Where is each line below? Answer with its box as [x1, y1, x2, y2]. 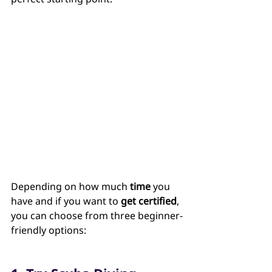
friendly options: [11, 223, 86, 237]
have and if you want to [11, 194, 121, 208]
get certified [121, 194, 177, 208]
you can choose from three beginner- [11, 209, 183, 223]
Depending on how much [11, 180, 130, 194]
